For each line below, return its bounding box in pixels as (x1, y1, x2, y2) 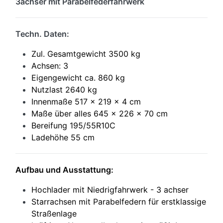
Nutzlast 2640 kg (31, 85, 97, 95)
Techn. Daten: (15, 29, 69, 39)
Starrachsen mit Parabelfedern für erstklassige (31, 197, 206, 207)
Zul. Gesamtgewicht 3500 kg (31, 49, 140, 59)
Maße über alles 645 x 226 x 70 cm (31, 109, 168, 119)
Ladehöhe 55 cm (31, 132, 95, 143)
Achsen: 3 (31, 61, 68, 71)
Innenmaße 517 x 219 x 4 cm (31, 97, 141, 107)
